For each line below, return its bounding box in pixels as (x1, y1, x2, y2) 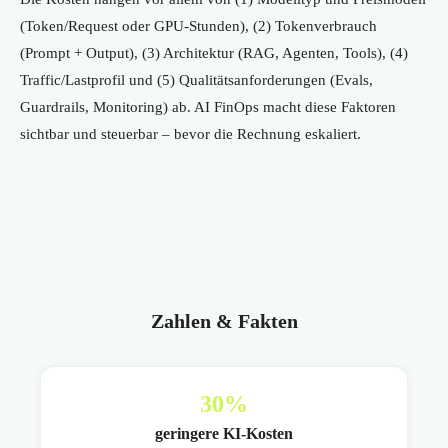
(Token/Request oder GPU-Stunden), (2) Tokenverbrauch (20, 18, 377, 35)
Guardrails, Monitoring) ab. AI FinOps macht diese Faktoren (20, 99, 396, 116)
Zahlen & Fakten (150, 310, 298, 333)
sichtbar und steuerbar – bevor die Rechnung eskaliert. (20, 126, 361, 143)
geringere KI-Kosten (155, 425, 293, 443)
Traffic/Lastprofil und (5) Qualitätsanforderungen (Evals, (20, 72, 373, 89)
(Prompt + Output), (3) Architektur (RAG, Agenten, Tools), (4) (20, 45, 408, 62)
